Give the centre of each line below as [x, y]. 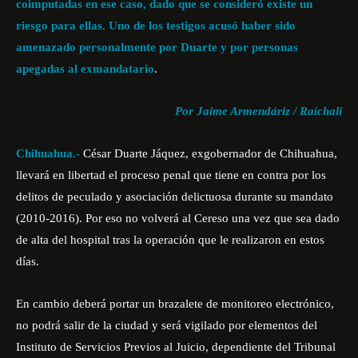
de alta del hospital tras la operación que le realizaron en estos [170, 240]
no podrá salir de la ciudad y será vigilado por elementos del [167, 325]
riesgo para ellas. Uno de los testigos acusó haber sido [156, 26]
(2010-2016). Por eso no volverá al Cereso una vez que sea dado [178, 218]
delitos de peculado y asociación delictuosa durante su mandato [175, 197]
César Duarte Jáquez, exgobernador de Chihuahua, [209, 153]
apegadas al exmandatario [85, 69]
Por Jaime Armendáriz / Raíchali [259, 111]
